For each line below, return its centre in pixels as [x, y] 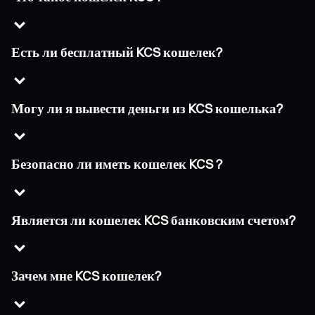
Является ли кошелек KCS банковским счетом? [154, 220]
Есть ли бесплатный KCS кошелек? [117, 53]
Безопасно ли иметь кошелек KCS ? [117, 165]
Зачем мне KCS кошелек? [86, 276]
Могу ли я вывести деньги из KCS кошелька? [147, 108]
